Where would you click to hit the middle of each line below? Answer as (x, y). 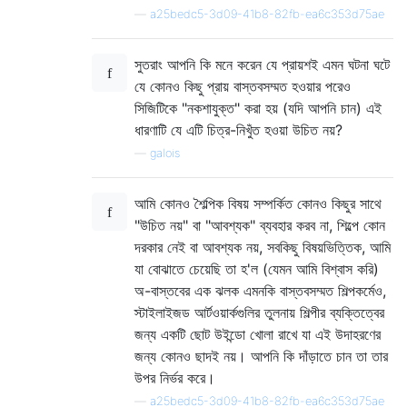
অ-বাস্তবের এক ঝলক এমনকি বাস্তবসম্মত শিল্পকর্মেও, (260, 291)
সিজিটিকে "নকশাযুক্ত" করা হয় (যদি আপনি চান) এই (258, 109)
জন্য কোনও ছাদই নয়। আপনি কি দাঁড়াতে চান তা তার (261, 357)
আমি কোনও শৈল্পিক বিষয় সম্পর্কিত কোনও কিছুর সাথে (258, 204)
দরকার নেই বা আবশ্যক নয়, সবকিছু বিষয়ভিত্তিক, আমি (263, 248)
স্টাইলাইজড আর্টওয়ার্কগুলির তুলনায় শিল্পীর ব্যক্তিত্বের (259, 313)
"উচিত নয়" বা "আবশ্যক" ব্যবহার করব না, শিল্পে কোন (260, 226)
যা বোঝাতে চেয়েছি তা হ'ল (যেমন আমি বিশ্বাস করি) (257, 269)
